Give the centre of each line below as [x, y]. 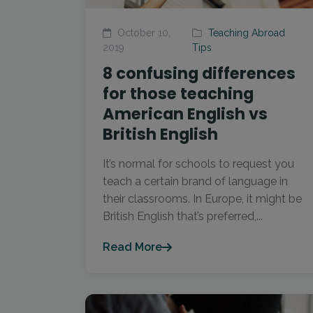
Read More [132, 247]
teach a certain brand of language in [195, 181]
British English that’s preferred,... [183, 216]
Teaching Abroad [247, 33]
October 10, [143, 33]
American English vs [185, 114]
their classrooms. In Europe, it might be [202, 199]
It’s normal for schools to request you [198, 164]
